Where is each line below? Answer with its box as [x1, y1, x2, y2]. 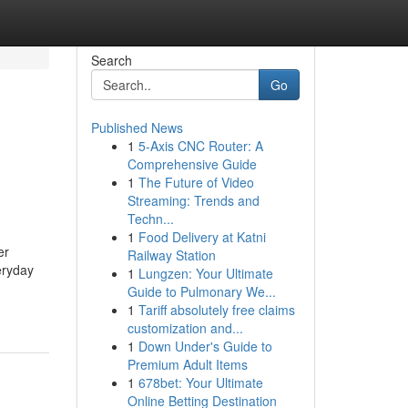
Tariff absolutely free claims [138, 301, 295, 319]
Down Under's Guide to [138, 337, 272, 355]
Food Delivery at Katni [138, 228, 266, 246]
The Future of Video [138, 173, 254, 191]
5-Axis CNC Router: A [138, 137, 263, 155]
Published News [90, 118, 183, 137]
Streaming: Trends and [127, 191, 260, 209]
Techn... [127, 209, 174, 228]
